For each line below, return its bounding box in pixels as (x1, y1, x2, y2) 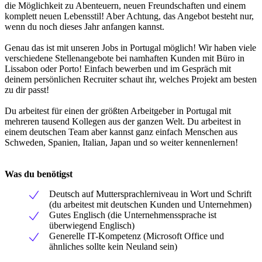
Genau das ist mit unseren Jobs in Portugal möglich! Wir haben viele (5, 42, 256, 53)
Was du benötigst (5, 168, 73, 179)
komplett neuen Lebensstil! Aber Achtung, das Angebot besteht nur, (5, 11, 254, 21)
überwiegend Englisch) (49, 220, 135, 230)
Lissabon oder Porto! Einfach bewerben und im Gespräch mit (5, 63, 231, 74)
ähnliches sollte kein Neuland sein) (49, 241, 177, 251)
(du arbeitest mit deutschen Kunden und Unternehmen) (49, 199, 251, 209)
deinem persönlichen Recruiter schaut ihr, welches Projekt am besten (5, 74, 257, 84)
